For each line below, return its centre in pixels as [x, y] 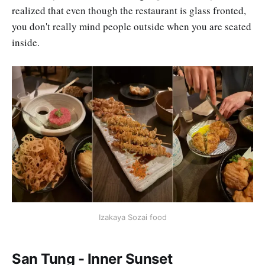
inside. [26, 43]
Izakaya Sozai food [132, 217]
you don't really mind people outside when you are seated [132, 27]
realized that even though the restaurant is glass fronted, [129, 11]
